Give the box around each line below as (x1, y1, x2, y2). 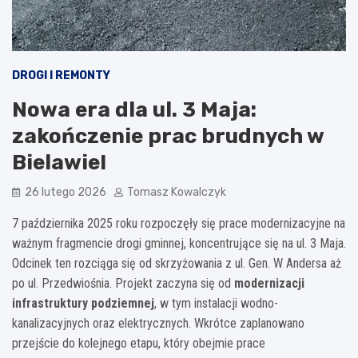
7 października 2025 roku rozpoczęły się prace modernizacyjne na (12, 215, 345, 231)
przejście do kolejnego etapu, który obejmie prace (12, 335, 265, 351)
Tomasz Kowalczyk (127, 185, 226, 199)
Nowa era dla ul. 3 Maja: (12, 97, 257, 122)
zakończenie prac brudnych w (12, 123, 324, 149)
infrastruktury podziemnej (12, 295, 154, 311)
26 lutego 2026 (25, 185, 106, 199)
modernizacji (234, 275, 304, 291)
